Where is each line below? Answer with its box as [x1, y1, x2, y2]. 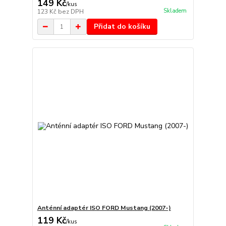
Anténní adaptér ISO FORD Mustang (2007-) [37, 203, 171, 212]
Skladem [163, 7, 187, 15]
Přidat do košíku [93, 22, 150, 32]
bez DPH [58, 8, 84, 16]
